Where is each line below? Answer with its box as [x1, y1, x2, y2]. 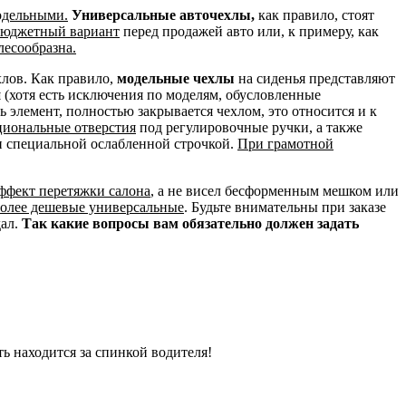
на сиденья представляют [235, 70, 395, 86]
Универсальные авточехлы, [72, 6, 255, 23]
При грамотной [237, 135, 333, 151]
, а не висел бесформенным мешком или [150, 182, 399, 198]
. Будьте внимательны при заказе [184, 198, 386, 215]
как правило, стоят [255, 6, 374, 23]
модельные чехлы [117, 70, 235, 86]
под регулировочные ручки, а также [136, 119, 362, 135]
